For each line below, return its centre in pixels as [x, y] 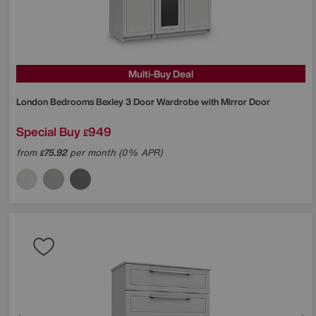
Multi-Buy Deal [161, 73]
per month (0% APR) [115, 152]
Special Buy [48, 131]
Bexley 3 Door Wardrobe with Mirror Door [183, 102]
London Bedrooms [56, 102]
